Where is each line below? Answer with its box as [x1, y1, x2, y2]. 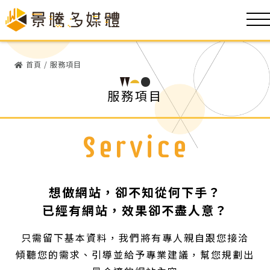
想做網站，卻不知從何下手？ [49, 183, 221, 201]
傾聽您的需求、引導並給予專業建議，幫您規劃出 [16, 247, 254, 262]
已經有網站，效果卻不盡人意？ [42, 201, 228, 219]
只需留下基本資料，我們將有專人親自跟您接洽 [21, 230, 249, 245]
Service [81, 129, 189, 165]
